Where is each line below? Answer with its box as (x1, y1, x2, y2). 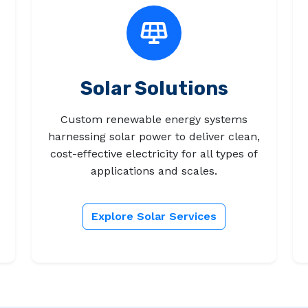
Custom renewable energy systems (60, 113, 247, 126)
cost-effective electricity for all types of (50, 147, 258, 161)
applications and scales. (91, 164, 217, 178)
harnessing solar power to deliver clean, (48, 130, 260, 144)
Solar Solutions (80, 77, 228, 100)
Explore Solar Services (91, 210, 217, 223)
